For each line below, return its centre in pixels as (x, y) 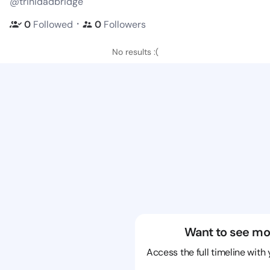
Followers (125, 24)
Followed (53, 24)
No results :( (135, 52)
